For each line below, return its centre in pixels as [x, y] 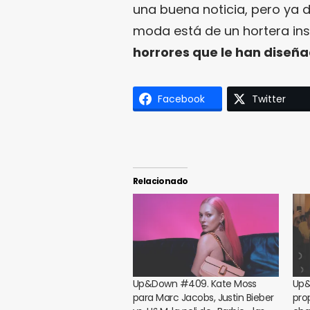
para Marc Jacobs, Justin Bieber [203, 298]
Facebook [181, 99]
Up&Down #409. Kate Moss [195, 284]
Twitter [269, 99]
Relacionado [161, 181]
